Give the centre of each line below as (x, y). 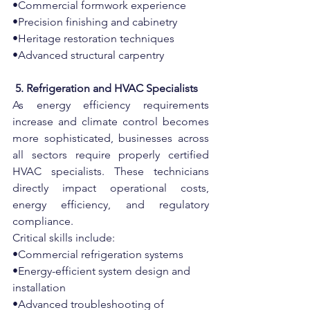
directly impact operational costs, (111, 188)
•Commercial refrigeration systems (98, 254)
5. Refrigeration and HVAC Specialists (107, 88)
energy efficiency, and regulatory (111, 204)
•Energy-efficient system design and (103, 271)
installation (39, 288)
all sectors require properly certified (111, 155)
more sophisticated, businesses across (111, 138)
